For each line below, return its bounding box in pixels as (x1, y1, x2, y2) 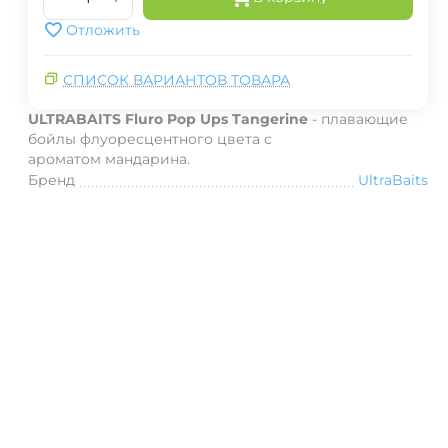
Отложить (66, 21, 140, 39)
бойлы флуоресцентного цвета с (28, 130, 272, 148)
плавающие (321, 110, 408, 128)
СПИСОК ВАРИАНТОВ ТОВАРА (63, 71, 290, 89)
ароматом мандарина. (28, 150, 190, 168)
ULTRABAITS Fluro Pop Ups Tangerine (28, 110, 308, 128)
